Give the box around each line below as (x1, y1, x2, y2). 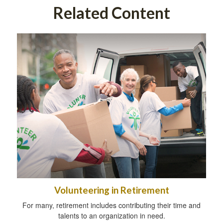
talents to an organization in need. (58, 211, 165, 221)
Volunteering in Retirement (54, 185, 169, 196)
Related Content (53, 3, 170, 22)
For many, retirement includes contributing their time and (22, 200, 201, 211)
